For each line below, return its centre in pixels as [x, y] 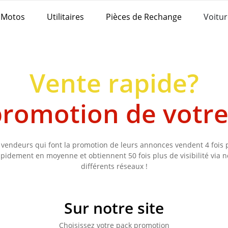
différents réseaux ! [114, 166]
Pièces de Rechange [144, 17]
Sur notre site [114, 208]
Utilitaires [65, 17]
